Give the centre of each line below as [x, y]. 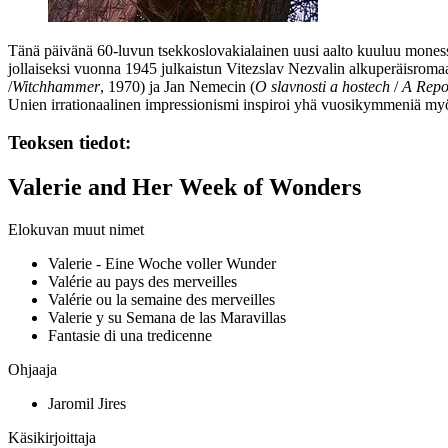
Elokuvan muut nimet [76, 230]
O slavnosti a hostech [322, 86]
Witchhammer [56, 86]
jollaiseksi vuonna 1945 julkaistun [117, 68]
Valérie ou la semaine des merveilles [161, 300]
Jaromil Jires [87, 404]
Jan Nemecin [205, 86]
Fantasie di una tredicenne [130, 336]
